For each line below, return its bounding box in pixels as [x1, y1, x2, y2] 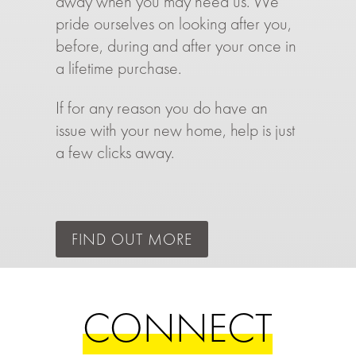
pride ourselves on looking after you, [55, 12, 292, 36]
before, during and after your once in [55, 34, 296, 58]
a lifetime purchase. [55, 56, 181, 80]
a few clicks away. [55, 141, 174, 164]
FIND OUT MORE [71, 229, 192, 250]
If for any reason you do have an [55, 96, 268, 120]
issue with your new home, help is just [55, 118, 295, 142]
